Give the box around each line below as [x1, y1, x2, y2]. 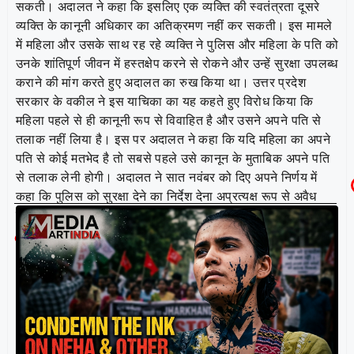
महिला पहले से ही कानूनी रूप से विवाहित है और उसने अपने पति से [16, 112, 322, 128]
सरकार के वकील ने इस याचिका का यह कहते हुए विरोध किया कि [16, 93, 313, 109]
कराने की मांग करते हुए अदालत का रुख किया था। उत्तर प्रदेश [16, 74, 306, 90]
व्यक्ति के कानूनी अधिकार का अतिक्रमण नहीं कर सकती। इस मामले [16, 17, 333, 33]
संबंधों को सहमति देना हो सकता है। [16, 207, 181, 223]
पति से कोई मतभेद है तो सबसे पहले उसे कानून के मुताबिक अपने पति [16, 150, 330, 166]
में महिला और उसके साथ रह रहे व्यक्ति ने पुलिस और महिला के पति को [16, 36, 338, 52]
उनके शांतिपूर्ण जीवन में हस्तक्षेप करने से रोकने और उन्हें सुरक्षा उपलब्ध [16, 55, 338, 71]
